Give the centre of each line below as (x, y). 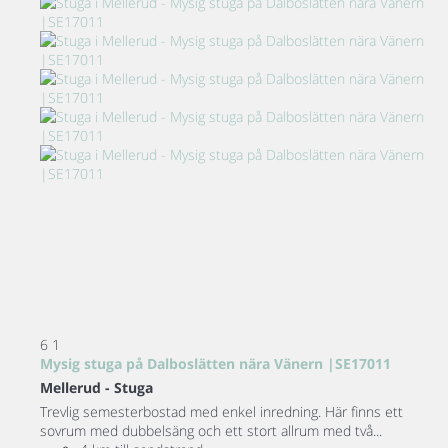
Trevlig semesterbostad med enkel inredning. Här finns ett (221, 412)
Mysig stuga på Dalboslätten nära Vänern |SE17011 (215, 364)
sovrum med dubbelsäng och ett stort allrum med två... (211, 431)
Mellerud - (77, 388)
